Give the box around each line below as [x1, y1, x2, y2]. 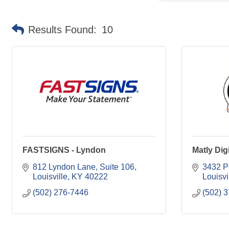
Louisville [33, 172, 67, 181]
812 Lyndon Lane [33, 163, 96, 171]
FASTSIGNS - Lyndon [22, 146, 106, 154]
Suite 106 [100, 163, 134, 171]
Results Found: [28, 24, 97, 35]
